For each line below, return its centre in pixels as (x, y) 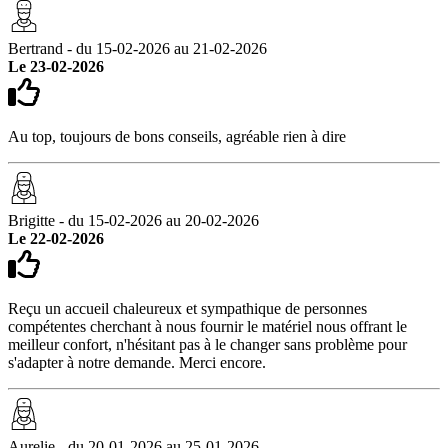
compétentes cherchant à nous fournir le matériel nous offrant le (207, 326)
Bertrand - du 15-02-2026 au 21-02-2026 (137, 48)
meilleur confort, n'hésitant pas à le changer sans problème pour (207, 344)
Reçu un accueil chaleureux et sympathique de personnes (187, 308)
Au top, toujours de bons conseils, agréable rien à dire (177, 136)
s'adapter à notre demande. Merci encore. (137, 362)
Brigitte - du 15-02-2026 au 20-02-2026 (133, 220)
